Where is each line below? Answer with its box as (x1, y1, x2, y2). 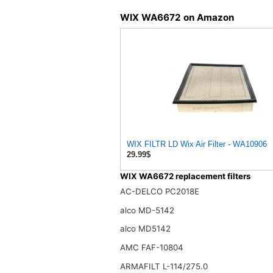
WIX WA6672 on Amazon (119, 11, 234, 23)
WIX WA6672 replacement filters (119, 171, 250, 181)
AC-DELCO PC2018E (119, 186, 199, 197)
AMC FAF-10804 (119, 242, 183, 252)
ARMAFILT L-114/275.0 (119, 261, 208, 271)
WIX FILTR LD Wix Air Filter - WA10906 (126, 139, 267, 149)
